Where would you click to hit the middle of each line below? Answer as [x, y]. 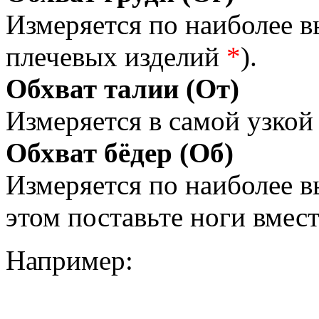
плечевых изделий [113, 57]
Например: [69, 261]
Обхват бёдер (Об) [120, 153]
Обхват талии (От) [122, 89]
